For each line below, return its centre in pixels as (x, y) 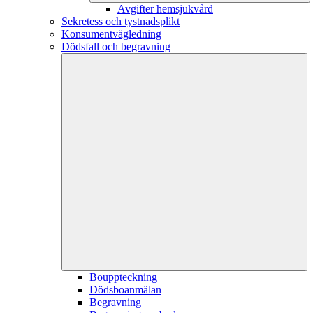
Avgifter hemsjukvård (165, 8)
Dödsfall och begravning (116, 46)
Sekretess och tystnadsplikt (121, 21)
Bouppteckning (123, 277)
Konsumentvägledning (111, 34)
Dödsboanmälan (125, 289)
